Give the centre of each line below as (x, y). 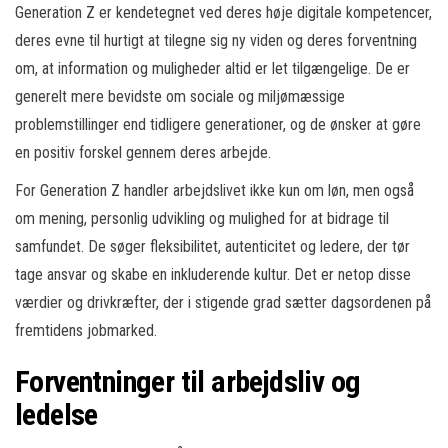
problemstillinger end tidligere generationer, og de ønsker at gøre (218, 124)
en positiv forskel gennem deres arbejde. (143, 152)
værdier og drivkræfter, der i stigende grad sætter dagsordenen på (223, 302)
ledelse (56, 414)
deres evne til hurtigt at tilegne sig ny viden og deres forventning (216, 40)
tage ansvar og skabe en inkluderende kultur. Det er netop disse (213, 274)
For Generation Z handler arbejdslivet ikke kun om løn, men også (214, 190)
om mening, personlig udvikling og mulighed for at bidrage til (202, 218)
